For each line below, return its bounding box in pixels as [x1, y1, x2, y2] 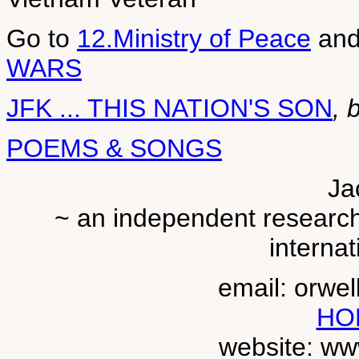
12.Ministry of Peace [77, 24, 311, 53]
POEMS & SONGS [6, 134, 222, 163]
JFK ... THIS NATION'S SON [6, 94, 333, 123]
